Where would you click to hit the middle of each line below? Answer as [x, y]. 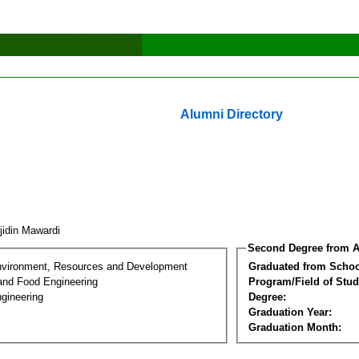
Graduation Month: [295, 327]
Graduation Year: [290, 312]
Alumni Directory [232, 114]
